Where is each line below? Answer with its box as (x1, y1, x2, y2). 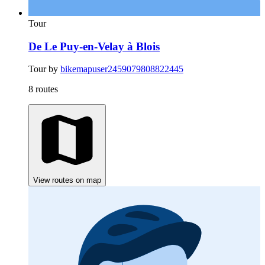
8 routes (28, 84, 58, 95)
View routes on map (33, 176, 101, 185)
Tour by (28, 64, 60, 75)
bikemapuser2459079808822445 (60, 64, 183, 75)
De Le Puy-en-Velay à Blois (28, 40, 160, 53)
